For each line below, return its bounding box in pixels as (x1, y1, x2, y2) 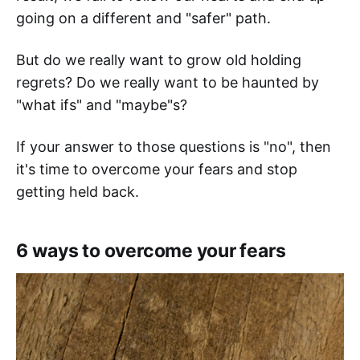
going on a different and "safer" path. (16, 10, 271, 27)
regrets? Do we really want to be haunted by (16, 74, 319, 91)
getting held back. (16, 183, 139, 200)
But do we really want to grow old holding (16, 51, 301, 68)
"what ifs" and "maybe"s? (16, 96, 187, 113)
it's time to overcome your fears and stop (16, 161, 297, 178)
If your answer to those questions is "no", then (16, 138, 331, 155)
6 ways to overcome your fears (16, 239, 286, 262)
